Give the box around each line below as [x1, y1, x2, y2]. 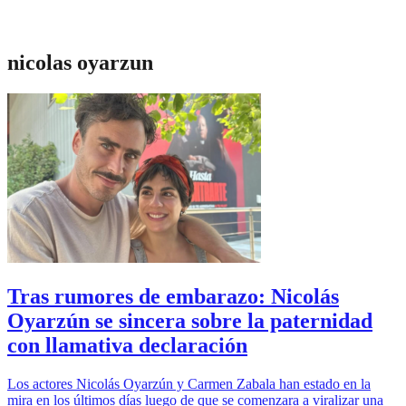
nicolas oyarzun [7, 50, 153, 74]
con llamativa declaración [7, 333, 247, 357]
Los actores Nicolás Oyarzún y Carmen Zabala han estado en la [7, 375, 371, 391]
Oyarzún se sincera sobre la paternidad [7, 308, 372, 333]
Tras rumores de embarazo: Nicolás [7, 284, 339, 308]
